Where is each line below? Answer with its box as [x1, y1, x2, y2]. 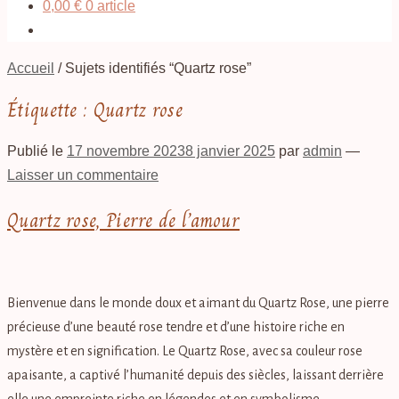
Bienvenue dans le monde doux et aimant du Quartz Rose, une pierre [7, 295, 389, 310]
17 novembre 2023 [67, 143, 185, 159]
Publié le [7, 143, 67, 159]
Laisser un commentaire [7, 167, 159, 183]
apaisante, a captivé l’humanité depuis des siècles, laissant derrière [7, 367, 384, 382]
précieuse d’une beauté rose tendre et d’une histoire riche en [7, 319, 345, 334]
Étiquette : [7, 94, 94, 126]
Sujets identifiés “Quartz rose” [65, 61, 251, 76]
